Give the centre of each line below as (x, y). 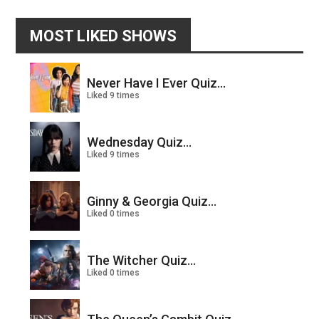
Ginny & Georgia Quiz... (152, 202)
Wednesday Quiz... (140, 142)
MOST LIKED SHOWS (104, 36)
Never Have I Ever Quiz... (157, 83)
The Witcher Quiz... (142, 261)
